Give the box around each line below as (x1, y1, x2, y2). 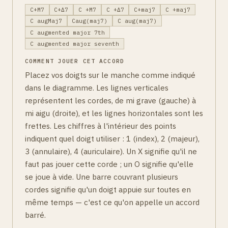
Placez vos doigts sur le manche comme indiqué (25, 70, 195, 80)
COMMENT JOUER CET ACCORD (25, 58, 124, 65)
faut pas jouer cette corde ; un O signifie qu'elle (25, 159, 193, 169)
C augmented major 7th (30, 28, 105, 36)
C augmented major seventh (30, 40, 119, 47)
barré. (25, 210, 46, 220)
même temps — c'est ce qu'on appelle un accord (25, 197, 199, 208)
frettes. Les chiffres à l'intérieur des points (25, 121, 176, 131)
